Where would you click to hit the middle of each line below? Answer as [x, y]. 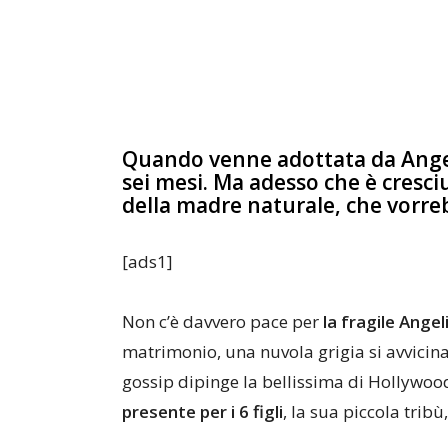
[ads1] [147, 261]
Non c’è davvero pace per [222, 321]
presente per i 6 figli [202, 411]
